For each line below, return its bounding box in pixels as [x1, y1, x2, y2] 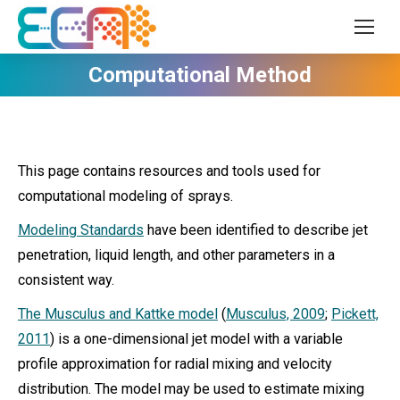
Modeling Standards [18, 221, 144, 238]
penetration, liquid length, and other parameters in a [18, 246, 335, 263]
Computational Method [88, 62, 312, 87]
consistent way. [18, 271, 114, 288]
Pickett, [331, 305, 379, 322]
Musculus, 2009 [226, 305, 325, 322]
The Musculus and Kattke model [18, 305, 218, 322]
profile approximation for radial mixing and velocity [18, 355, 332, 372]
